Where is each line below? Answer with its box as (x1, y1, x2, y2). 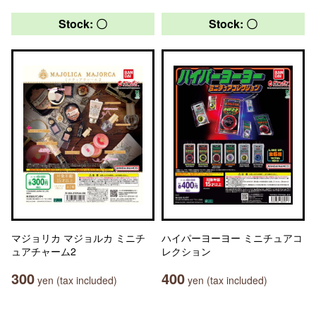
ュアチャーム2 (11, 244, 76, 258)
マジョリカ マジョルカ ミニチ (11, 231, 145, 245)
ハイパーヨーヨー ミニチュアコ (162, 231, 303, 245)
